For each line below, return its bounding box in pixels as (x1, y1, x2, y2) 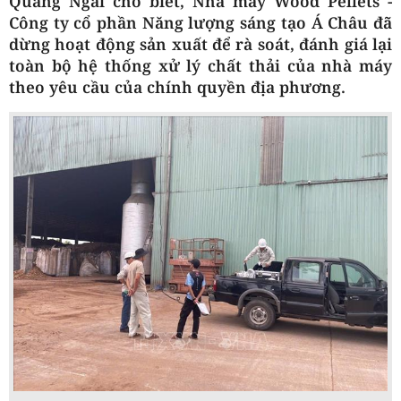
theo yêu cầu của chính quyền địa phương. (9, 75, 346, 98)
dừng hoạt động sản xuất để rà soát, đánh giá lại (9, 32, 392, 55)
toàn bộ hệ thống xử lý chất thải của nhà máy (9, 54, 392, 76)
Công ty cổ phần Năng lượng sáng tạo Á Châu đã (9, 11, 392, 33)
